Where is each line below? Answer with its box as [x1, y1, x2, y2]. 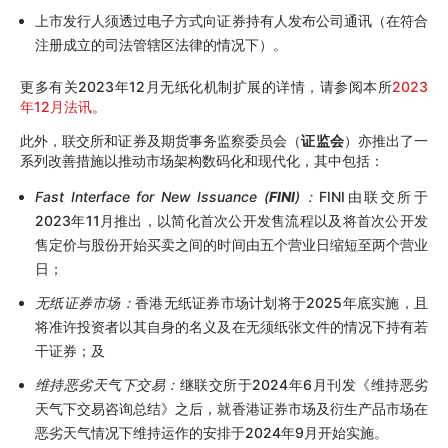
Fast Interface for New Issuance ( [35, 188, 269, 206]
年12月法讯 [20, 98, 92, 116]
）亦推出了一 [343, 132, 429, 150]
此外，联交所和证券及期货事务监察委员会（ [20, 132, 302, 150]
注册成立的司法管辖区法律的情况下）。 [35, 36, 287, 54]
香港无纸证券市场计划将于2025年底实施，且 [134, 294, 429, 312]
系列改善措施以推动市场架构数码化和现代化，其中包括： [20, 152, 384, 170]
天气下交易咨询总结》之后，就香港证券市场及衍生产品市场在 [35, 400, 428, 418]
